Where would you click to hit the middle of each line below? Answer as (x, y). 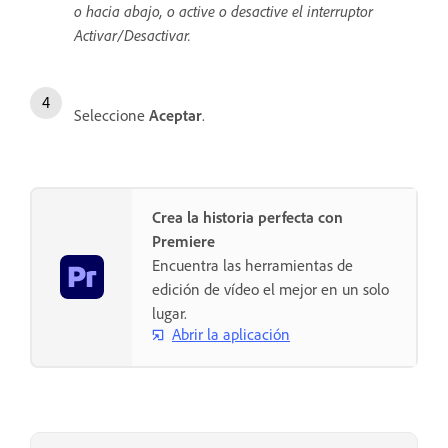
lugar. (169, 312)
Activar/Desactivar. (132, 34)
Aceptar (175, 114)
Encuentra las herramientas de (252, 264)
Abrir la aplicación (231, 334)
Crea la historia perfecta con (247, 216)
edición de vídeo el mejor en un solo (270, 288)
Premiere (183, 240)
